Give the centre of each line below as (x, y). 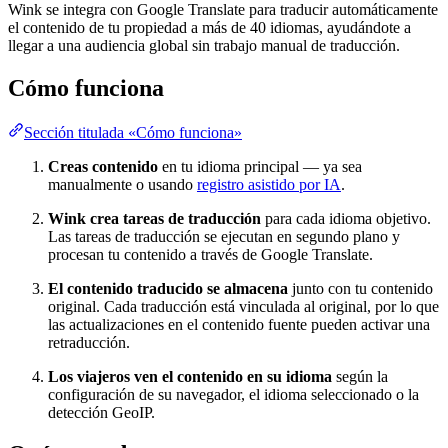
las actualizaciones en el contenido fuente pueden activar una (239, 324)
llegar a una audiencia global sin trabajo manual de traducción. (204, 45)
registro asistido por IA (269, 184)
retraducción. (89, 342)
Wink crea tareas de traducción (154, 218)
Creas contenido (103, 166)
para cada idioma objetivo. (346, 218)
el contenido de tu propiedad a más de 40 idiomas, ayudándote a (209, 27)
